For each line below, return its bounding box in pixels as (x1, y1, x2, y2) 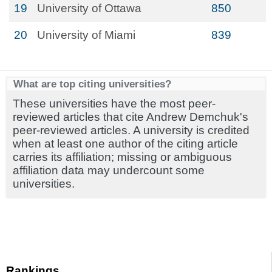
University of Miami (37, 29, 135, 41)
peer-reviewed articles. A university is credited (13, 124, 250, 137)
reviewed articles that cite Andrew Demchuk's (13, 110, 248, 123)
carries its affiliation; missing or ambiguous (13, 151, 232, 163)
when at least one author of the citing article (13, 137, 238, 150)
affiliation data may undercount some (13, 164, 205, 177)
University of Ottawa (37, 2, 141, 15)
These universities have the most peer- (13, 97, 216, 110)
